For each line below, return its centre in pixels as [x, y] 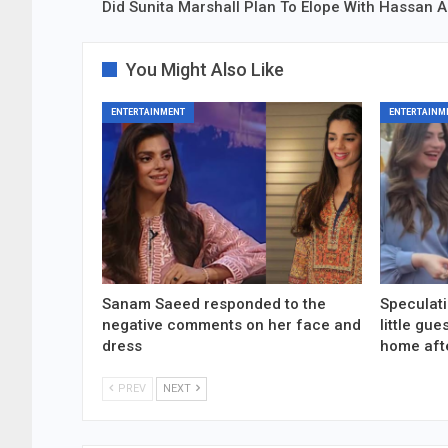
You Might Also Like [205, 70]
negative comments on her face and [231, 325]
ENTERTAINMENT [148, 112]
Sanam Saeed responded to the [214, 304]
